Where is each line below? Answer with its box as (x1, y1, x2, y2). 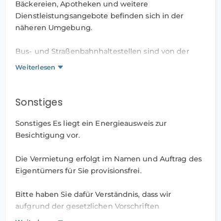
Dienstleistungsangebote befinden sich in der (15, 11, 184, 20)
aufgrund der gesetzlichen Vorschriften (15, 202, 159, 211)
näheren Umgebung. (15, 23, 92, 32)
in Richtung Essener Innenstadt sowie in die (15, 70, 177, 79)
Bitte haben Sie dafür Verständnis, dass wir (15, 190, 172, 199)
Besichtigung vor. (15, 131, 80, 140)
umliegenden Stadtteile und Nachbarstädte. (15, 82, 178, 91)
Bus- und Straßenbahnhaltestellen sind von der (15, 46, 189, 56)
